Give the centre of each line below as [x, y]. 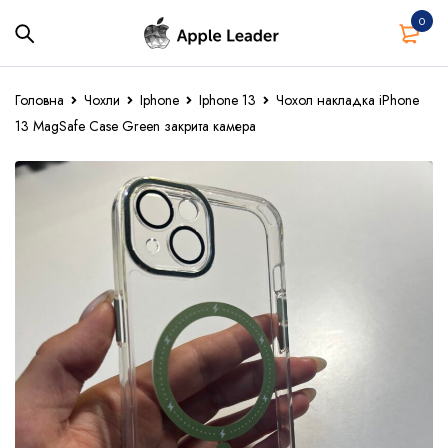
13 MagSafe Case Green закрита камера [135, 126]
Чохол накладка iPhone [347, 100]
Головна [39, 100]
